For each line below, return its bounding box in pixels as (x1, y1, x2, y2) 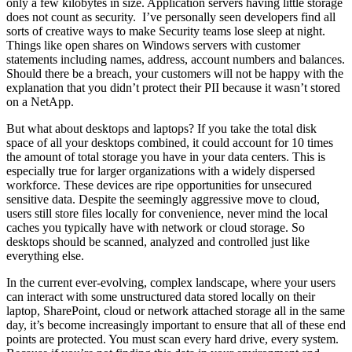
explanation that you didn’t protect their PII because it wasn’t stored (6, 80, 340, 94)
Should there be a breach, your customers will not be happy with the (6, 66, 343, 80)
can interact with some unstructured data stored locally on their (6, 289, 315, 303)
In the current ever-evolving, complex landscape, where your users (6, 275, 335, 289)
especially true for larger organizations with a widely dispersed (6, 163, 315, 178)
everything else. (6, 248, 84, 262)
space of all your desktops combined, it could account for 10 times (6, 135, 333, 149)
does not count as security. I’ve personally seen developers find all (6, 9, 335, 24)
